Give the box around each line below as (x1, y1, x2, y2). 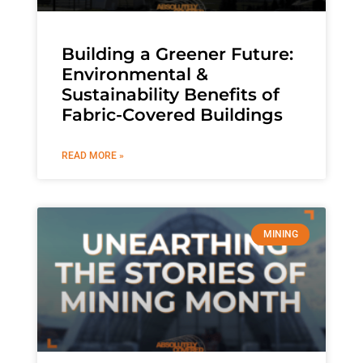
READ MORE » (61, 150, 124, 162)
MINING (263, 228, 298, 241)
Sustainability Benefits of (61, 84, 280, 105)
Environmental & (61, 64, 208, 85)
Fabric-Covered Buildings (61, 105, 283, 126)
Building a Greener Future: (61, 44, 293, 65)
